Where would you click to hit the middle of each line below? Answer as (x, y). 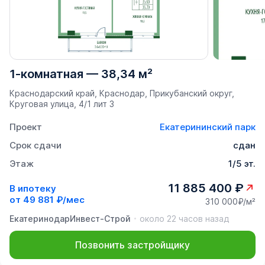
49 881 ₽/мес (54, 199)
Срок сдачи (35, 146)
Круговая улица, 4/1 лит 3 (62, 104)
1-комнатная (46, 74)
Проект (26, 127)
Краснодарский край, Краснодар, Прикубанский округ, (122, 93)
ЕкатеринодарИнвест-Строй (70, 219)
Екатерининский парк (208, 127)
